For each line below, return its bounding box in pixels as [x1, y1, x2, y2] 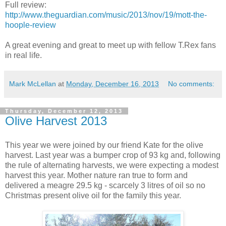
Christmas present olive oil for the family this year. [5, 191, 181, 200]
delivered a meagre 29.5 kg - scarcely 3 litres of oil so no [5, 181, 205, 190]
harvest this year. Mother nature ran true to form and [5, 171, 188, 180]
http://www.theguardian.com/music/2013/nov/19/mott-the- [5, 10, 207, 19]
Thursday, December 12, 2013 [5, 107, 123, 114]
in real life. [5, 50, 42, 60]
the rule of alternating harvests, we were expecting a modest [5, 160, 218, 169]
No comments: [168, 79, 215, 88]
